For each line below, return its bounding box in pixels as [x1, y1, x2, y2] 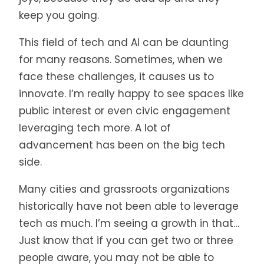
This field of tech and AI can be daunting [19, 35, 229, 49]
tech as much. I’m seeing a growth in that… [19, 216, 239, 230]
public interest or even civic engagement [19, 103, 230, 118]
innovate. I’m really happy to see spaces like [19, 86, 244, 101]
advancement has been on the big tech [19, 137, 225, 152]
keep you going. [19, 8, 102, 22]
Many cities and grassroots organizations [19, 181, 230, 196]
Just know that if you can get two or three [19, 233, 233, 247]
